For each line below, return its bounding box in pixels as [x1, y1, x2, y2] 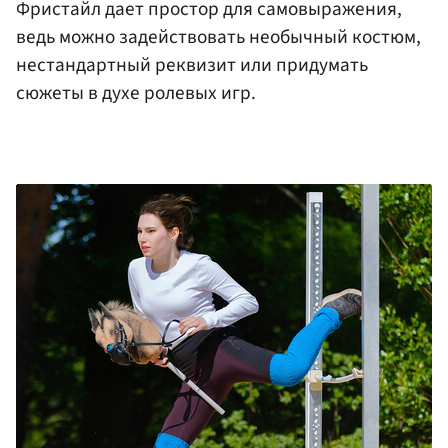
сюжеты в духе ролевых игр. [16, 78, 256, 107]
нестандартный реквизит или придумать [16, 50, 368, 79]
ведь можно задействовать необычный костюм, [16, 22, 421, 51]
